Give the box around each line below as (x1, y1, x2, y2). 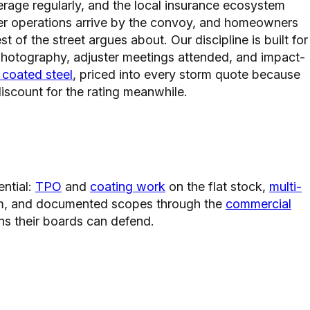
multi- (269, 179, 302, 194)
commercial (226, 196, 291, 211)
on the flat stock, (165, 179, 269, 194)
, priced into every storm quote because (73, 66, 300, 82)
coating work (90, 179, 165, 194)
